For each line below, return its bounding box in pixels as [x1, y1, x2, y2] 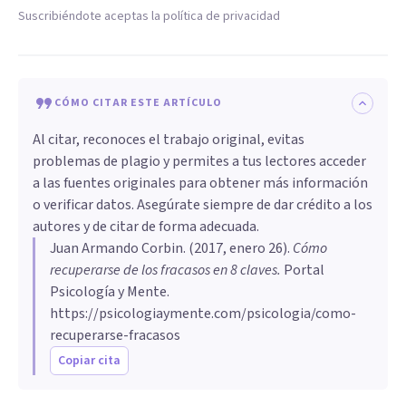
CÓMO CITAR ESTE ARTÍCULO [54, 94, 222, 111]
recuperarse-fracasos [50, 324, 180, 345]
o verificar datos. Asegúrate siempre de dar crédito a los [33, 194, 372, 215]
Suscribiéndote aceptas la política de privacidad [18, 6, 280, 25]
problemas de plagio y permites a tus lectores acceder [33, 150, 366, 171]
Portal [281, 259, 324, 280]
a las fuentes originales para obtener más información [33, 172, 368, 193]
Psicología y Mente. [50, 281, 169, 302]
